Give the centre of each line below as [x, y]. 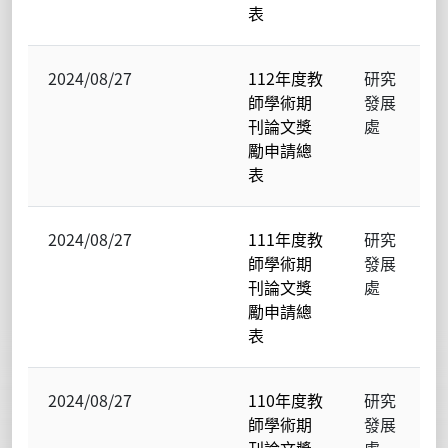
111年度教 [285, 239]
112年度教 [285, 78]
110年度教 [285, 400]
